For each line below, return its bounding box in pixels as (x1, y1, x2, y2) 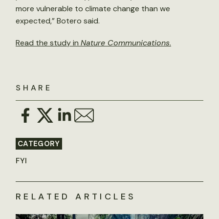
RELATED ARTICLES (16, 191, 136, 202)
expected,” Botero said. (16, 16, 100, 26)
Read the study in (16, 38, 81, 48)
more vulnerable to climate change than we (16, 3, 170, 14)
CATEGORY (18, 139, 60, 149)
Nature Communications (81, 38, 170, 48)
